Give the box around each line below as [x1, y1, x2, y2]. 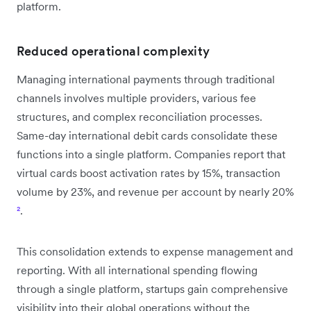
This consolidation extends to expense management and [17, 244, 293, 258]
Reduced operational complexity [17, 42, 210, 59]
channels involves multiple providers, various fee [17, 90, 256, 105]
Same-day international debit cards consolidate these [17, 128, 278, 142]
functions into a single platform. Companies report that [17, 146, 285, 161]
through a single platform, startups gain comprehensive [17, 281, 288, 296]
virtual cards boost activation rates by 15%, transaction [17, 165, 280, 180]
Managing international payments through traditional [17, 72, 275, 86]
